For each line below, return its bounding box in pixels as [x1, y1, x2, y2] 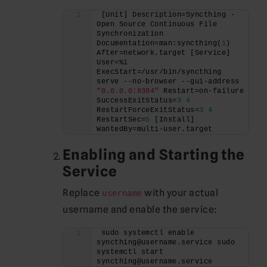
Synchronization [97, 29, 164, 38]
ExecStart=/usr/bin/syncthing [97, 67, 222, 76]
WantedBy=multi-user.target [97, 125, 213, 133]
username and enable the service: [63, 203, 217, 215]
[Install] [150, 115, 195, 124]
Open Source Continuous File [97, 20, 218, 29]
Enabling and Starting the [63, 145, 245, 163]
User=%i [97, 58, 128, 67]
